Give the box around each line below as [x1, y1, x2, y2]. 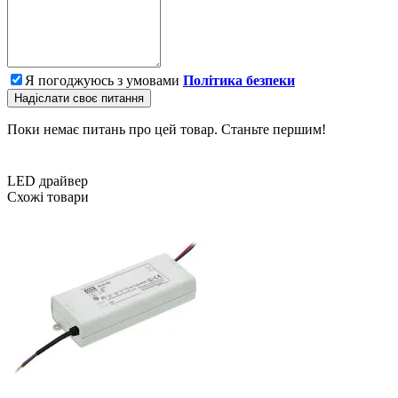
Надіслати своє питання [14, 92, 144, 106]
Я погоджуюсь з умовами [25, 73, 183, 89]
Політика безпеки [183, 73, 295, 89]
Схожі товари [7, 189, 89, 205]
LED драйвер [7, 173, 88, 189]
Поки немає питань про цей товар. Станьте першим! [7, 122, 326, 138]
